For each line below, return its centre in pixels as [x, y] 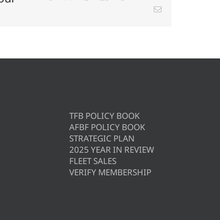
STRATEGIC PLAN [102, 138]
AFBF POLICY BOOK [107, 127]
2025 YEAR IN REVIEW [111, 150]
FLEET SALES [93, 161]
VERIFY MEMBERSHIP [110, 172]
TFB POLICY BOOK [104, 116]
